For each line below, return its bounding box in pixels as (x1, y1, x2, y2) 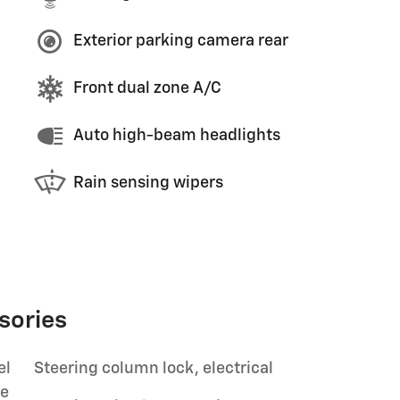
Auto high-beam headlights (73, 128, 280, 144)
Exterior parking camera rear (73, 33, 288, 49)
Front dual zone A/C (73, 80, 221, 96)
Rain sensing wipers (73, 175, 223, 191)
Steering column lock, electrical (34, 360, 273, 377)
